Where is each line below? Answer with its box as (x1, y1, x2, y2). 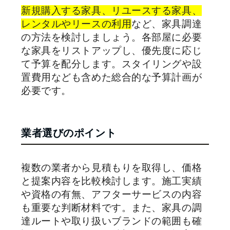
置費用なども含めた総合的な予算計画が (21, 71, 202, 83)
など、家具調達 (131, 18, 202, 29)
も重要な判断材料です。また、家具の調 (21, 202, 202, 213)
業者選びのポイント (21, 127, 117, 139)
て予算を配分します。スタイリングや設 (21, 58, 202, 69)
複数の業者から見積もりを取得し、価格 (21, 162, 202, 173)
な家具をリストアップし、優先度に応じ (21, 45, 202, 56)
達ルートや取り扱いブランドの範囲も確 (21, 215, 202, 226)
